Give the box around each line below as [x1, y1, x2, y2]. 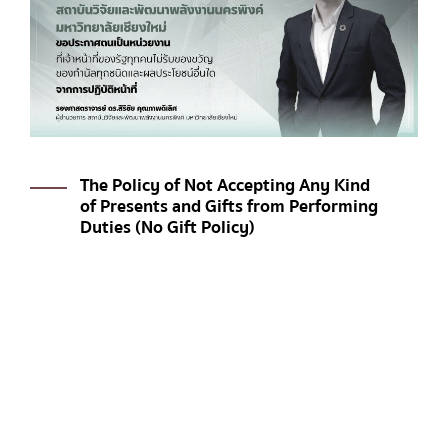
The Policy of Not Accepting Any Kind [59, 170, 350, 200]
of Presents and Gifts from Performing [59, 191, 358, 221]
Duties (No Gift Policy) [59, 212, 235, 242]
